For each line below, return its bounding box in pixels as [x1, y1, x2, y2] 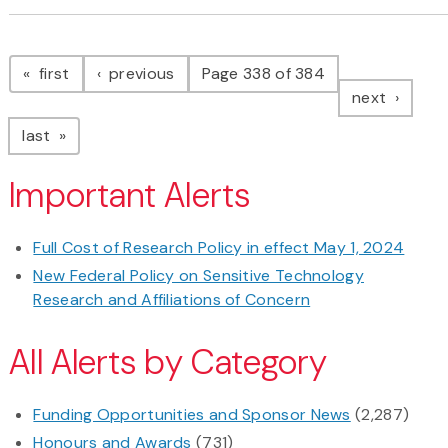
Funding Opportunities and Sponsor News [33, 404, 351, 426]
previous [104, 63, 175, 85]
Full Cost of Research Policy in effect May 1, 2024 [33, 237, 405, 259]
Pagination [8, 32, 169, 75]
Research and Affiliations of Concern [33, 289, 311, 311]
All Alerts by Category [9, 340, 328, 386]
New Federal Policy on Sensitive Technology [33, 265, 364, 287]
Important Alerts [9, 173, 250, 219]
